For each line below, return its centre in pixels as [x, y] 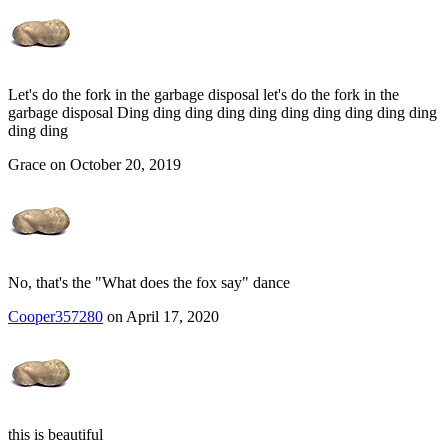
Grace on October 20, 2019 [94, 165]
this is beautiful [55, 435]
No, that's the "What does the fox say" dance [149, 283]
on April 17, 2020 [161, 317]
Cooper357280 [55, 317]
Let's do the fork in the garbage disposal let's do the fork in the [203, 95]
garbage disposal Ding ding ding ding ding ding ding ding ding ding [222, 113]
